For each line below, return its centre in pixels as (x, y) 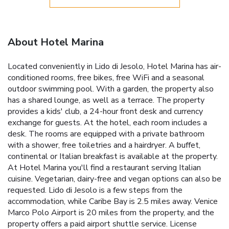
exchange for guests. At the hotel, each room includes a (107, 122)
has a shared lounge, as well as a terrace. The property (106, 100)
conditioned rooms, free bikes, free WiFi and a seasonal (106, 77)
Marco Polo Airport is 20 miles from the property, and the (111, 212)
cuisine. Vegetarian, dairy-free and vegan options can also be (114, 179)
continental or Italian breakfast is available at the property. (113, 156)
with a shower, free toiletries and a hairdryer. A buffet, (104, 145)
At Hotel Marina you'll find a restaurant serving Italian (104, 167)
